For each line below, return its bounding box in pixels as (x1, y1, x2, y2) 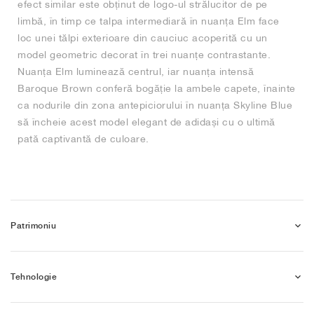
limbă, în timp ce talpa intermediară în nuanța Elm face (18, 15, 280, 27)
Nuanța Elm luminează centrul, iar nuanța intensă (18, 66, 254, 78)
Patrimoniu (11, 220, 56, 231)
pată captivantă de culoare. (18, 133, 149, 145)
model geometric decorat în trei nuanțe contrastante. (18, 49, 271, 61)
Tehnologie (11, 271, 57, 282)
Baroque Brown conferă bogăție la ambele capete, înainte (18, 83, 296, 95)
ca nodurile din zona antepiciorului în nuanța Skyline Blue (18, 100, 292, 111)
